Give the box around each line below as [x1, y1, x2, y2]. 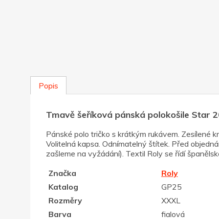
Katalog [48, 182, 78, 192]
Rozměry [48, 196, 82, 206]
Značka [48, 168, 76, 178]
